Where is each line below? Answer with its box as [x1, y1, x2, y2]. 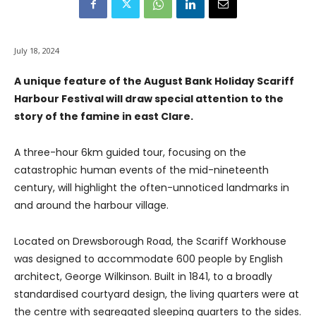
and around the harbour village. [14, 198, 169, 213]
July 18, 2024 [14, 45, 59, 56]
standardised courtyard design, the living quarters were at [14, 287, 299, 302]
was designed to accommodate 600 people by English [14, 252, 283, 267]
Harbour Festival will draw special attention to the [14, 92, 284, 107]
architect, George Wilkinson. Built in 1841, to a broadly [14, 269, 272, 284]
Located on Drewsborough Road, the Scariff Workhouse [14, 234, 286, 249]
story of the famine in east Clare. [14, 109, 193, 124]
